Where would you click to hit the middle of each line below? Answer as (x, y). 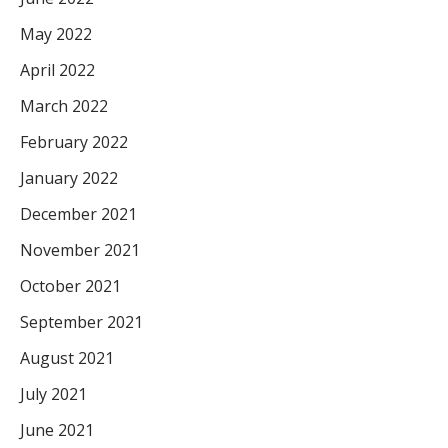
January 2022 (69, 177)
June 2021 (57, 429)
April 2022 (57, 69)
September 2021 (81, 321)
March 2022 (64, 105)
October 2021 (70, 285)
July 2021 (53, 393)
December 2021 (78, 213)
